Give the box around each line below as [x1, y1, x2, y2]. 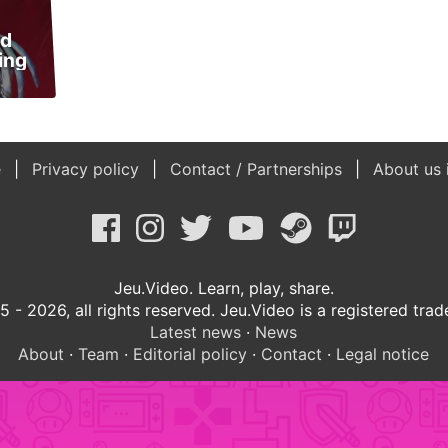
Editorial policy [133, 343, 248, 364]
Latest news [150, 321, 242, 342]
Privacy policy [27, 158, 145, 179]
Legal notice [336, 343, 430, 364]
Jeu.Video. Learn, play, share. [113, 277, 334, 298]
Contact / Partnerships [165, 158, 348, 179]
